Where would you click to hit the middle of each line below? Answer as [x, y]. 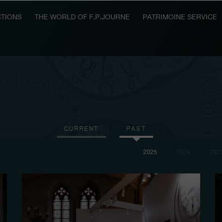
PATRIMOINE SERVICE [180, 18]
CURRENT [81, 129]
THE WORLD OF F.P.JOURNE [82, 18]
